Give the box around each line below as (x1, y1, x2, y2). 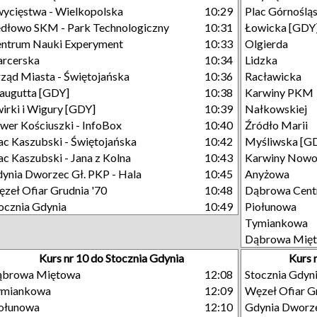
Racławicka (245, 69, 301, 83)
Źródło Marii (245, 118, 308, 132)
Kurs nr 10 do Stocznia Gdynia (38, 251, 184, 265)
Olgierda (245, 37, 288, 50)
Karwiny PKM (245, 86, 313, 99)
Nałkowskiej (245, 102, 307, 115)
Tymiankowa (245, 216, 308, 229)
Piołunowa (245, 200, 296, 213)
